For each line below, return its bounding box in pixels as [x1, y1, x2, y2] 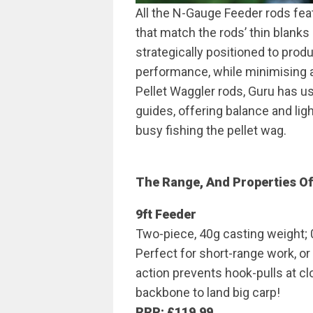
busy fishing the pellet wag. [136, 123, 286, 138]
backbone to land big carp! [136, 285, 280, 300]
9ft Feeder [136, 207, 196, 221]
